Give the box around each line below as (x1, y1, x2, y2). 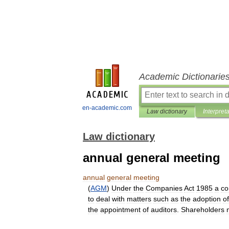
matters (127, 195, 151, 203)
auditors (151, 205, 177, 214)
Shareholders (181, 205, 224, 214)
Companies (146, 184, 182, 192)
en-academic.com (82, 104, 132, 111)
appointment (100, 205, 141, 214)
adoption (193, 195, 221, 203)
